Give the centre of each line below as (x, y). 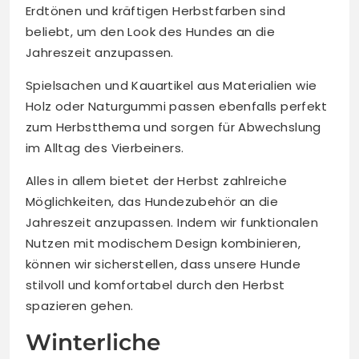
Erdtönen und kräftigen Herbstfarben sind (155, 11)
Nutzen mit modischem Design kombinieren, (163, 244)
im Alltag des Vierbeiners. (105, 148)
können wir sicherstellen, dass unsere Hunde (163, 264)
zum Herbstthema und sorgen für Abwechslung (173, 127)
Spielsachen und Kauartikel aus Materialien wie (171, 86)
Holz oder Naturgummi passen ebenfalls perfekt (176, 107)
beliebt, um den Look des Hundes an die (151, 32)
